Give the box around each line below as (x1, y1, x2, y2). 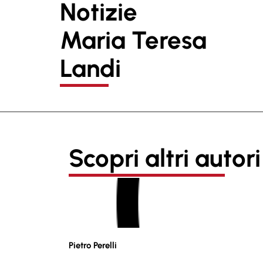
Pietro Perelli (69, 240, 117, 251)
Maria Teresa (60, 25, 207, 55)
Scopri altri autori (69, 143, 261, 173)
